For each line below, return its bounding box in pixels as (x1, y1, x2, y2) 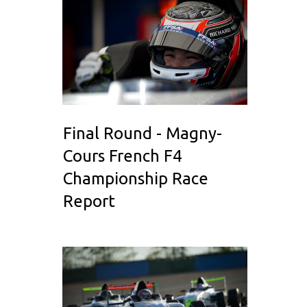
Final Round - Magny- (63, 124, 222, 143)
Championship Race (63, 169, 208, 188)
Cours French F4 (63, 147, 182, 166)
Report (63, 192, 115, 211)
